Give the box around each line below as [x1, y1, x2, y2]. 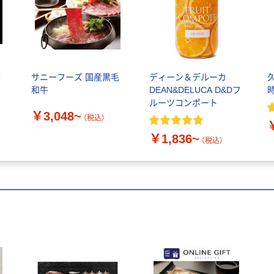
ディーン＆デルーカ [149, 72, 226, 83]
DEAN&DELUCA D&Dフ [149, 85, 241, 95]
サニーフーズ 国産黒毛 [31, 72, 119, 83]
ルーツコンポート [149, 98, 218, 108]
